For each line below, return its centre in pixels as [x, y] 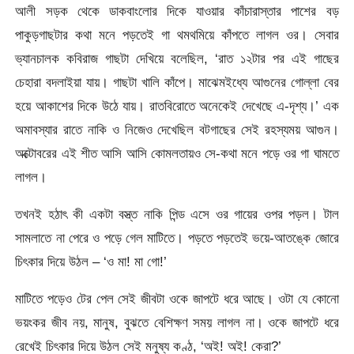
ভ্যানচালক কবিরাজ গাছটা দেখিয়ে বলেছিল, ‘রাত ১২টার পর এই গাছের [177, 58]
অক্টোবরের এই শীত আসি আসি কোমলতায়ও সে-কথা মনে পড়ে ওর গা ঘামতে [177, 153]
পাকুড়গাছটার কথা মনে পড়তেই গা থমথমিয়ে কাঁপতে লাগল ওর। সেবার [177, 34]
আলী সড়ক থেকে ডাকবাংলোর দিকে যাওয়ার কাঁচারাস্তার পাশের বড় [177, 11]
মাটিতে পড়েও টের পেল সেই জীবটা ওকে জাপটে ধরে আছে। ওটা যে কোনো [177, 299]
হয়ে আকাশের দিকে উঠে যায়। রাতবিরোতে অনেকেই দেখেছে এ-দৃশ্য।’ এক [177, 105]
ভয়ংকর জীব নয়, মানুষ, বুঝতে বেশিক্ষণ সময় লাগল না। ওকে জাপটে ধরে [177, 323]
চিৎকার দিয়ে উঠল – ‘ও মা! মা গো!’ [91, 261]
